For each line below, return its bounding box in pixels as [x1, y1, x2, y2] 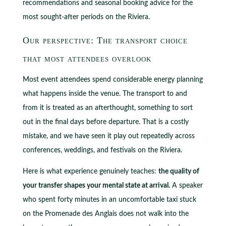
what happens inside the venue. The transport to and [22, 90, 187, 97]
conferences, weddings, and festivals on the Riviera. [22, 146, 182, 154]
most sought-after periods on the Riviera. [22, 13, 150, 21]
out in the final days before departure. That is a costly [22, 118, 189, 126]
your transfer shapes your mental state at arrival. [22, 182, 170, 189]
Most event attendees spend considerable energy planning [22, 76, 203, 83]
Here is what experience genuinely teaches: [22, 167, 158, 175]
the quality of [158, 167, 199, 175]
